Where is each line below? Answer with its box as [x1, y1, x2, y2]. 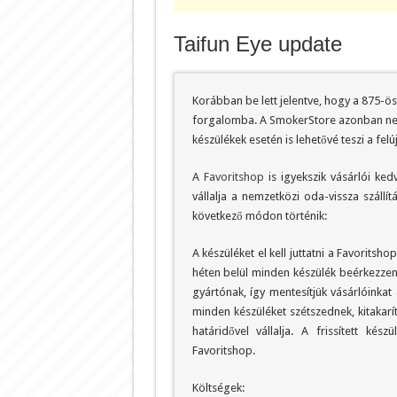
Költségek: [191, 380, 245, 394]
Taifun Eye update [173, 31, 342, 56]
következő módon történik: [191, 208, 327, 222]
